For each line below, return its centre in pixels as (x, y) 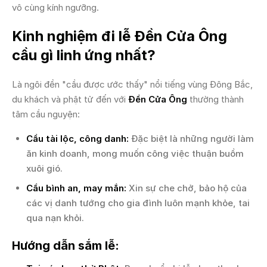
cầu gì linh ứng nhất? (84, 55)
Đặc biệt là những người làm (191, 139)
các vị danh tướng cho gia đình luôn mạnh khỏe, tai (138, 203)
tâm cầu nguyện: (46, 114)
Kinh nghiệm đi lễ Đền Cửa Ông (119, 36)
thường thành (215, 99)
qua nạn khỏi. (55, 218)
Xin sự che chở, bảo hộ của (187, 188)
